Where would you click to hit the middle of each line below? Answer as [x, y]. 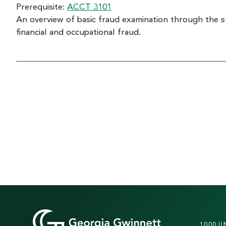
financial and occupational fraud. [78, 33]
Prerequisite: [42, 7]
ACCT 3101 [89, 7]
